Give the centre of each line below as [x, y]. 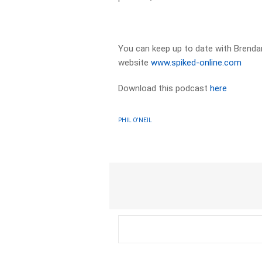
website [135, 63]
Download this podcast [164, 88]
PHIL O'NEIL [135, 120]
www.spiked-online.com [196, 63]
